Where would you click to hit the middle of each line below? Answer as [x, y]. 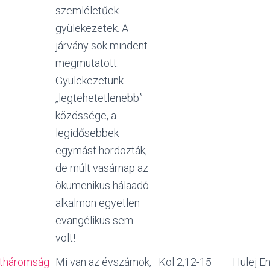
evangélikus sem [94, 220]
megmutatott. [87, 63]
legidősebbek [87, 133]
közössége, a [86, 115]
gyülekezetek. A [92, 28]
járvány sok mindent [102, 46]
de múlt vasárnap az [102, 168]
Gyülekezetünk [89, 80]
